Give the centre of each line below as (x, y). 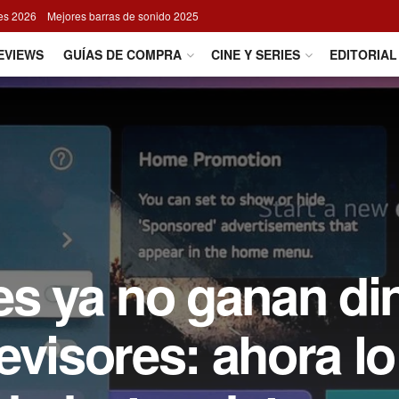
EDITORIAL (363, 54)
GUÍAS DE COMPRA (122, 54)
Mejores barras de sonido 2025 (123, 16)
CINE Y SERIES (256, 54)
